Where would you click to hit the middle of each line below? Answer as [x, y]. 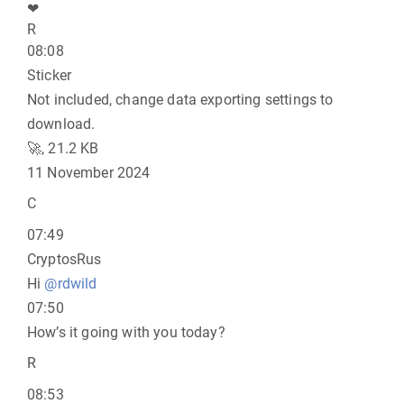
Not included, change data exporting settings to [180, 100]
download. [61, 124]
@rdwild [71, 284]
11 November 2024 [89, 173]
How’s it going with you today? [126, 332]
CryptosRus [64, 259]
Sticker [50, 75]
